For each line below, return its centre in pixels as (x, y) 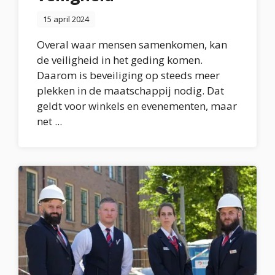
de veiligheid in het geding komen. (120, 60)
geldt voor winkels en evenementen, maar (137, 106)
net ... (49, 121)
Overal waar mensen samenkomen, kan (132, 45)
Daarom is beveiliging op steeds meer (128, 75)
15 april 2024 (66, 19)
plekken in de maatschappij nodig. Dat (130, 91)
